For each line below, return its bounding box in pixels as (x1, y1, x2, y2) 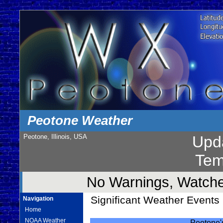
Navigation (23, 195, 54, 202)
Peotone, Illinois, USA (23, 133, 87, 141)
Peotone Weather (27, 113, 133, 128)
